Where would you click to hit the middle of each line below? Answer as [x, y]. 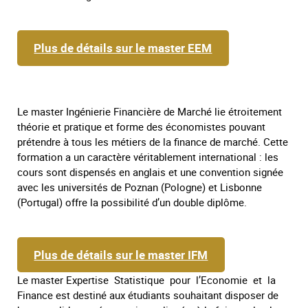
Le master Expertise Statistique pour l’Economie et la [148, 280]
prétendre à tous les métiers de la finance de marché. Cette [153, 141]
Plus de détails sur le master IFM [121, 254]
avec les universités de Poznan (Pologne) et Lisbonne [140, 187]
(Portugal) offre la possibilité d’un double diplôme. [132, 202]
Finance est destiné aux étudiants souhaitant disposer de [148, 295]
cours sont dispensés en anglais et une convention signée [150, 172]
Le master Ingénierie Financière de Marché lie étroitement [150, 111]
